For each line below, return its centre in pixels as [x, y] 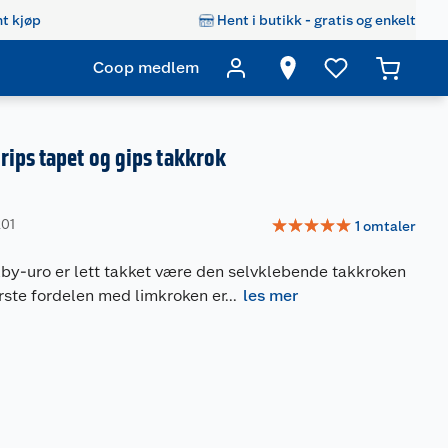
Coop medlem [146, 67]
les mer [271, 295]
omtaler [389, 225]
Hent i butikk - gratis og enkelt [316, 19]
